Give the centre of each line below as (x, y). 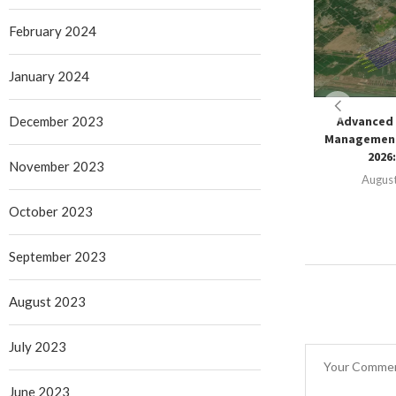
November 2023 (57, 167)
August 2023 (47, 302)
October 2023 (51, 212)
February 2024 (53, 31)
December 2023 (56, 122)
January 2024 (49, 76)
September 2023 (57, 257)
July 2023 (38, 347)
